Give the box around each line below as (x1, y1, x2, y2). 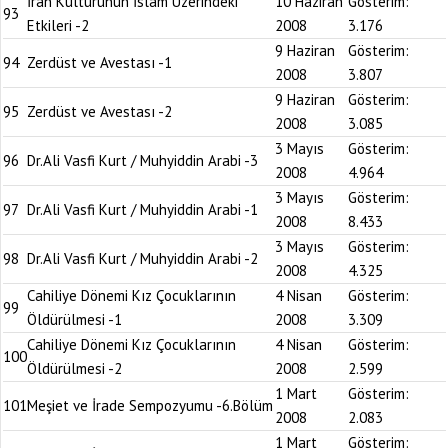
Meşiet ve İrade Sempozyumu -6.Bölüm (27, 396, 273, 415)
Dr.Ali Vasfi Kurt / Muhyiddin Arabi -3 (27, 151, 258, 170)
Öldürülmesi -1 (27, 310, 122, 329)
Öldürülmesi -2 (27, 359, 122, 378)
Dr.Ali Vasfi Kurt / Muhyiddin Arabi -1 (27, 200, 258, 219)
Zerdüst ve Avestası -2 (27, 102, 172, 121)
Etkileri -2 (27, 16, 89, 35)
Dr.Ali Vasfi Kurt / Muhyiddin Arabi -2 (27, 249, 258, 268)
